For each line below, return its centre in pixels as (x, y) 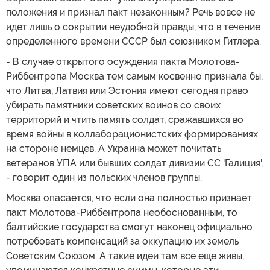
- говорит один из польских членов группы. (104, 177)
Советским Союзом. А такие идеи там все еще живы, (125, 256)
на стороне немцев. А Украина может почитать (114, 148)
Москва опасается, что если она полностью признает (129, 198)
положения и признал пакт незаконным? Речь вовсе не (130, 12)
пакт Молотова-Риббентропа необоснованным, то (122, 212)
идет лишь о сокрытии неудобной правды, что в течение (133, 27)
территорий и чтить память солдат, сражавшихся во (125, 119)
